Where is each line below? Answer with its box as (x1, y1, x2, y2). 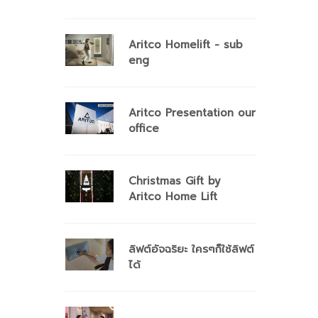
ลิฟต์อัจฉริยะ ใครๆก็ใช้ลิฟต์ (128, 241, 254, 257)
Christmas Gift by (128, 173, 221, 189)
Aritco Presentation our (128, 105, 256, 121)
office (128, 121, 159, 136)
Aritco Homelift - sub (128, 37, 243, 53)
